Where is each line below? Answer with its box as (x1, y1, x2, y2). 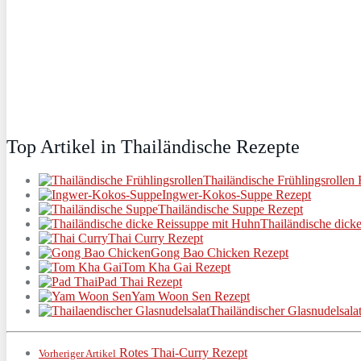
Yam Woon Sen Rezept (131, 289, 250, 304)
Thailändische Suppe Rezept (158, 202, 303, 217)
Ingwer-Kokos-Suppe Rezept (162, 188, 311, 202)
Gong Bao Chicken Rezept (151, 246, 288, 260)
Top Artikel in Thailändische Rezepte (6, 135, 300, 157)
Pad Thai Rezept (98, 275, 182, 289)
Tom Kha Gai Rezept (122, 260, 230, 275)
